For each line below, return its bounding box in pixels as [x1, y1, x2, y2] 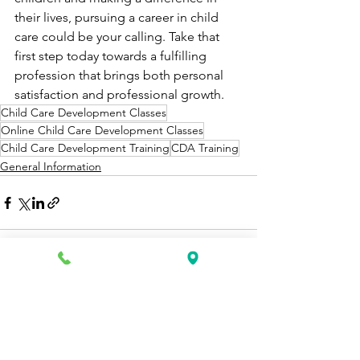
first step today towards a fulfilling [14, 48, 210, 63]
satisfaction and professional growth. [14, 87, 224, 102]
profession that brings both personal [14, 67, 227, 83]
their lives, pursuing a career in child [14, 10, 222, 25]
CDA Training [171, 141, 239, 155]
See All [222, 286, 257, 301]
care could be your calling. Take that [14, 29, 223, 44]
